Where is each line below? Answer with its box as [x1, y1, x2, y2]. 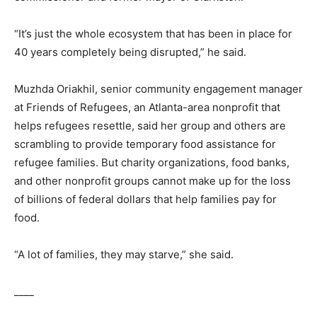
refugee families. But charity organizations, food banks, [14, 156, 289, 169]
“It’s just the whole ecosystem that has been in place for [14, 27, 292, 40]
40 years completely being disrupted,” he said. [14, 45, 246, 59]
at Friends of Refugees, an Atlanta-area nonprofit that [14, 100, 280, 114]
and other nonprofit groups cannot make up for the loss [14, 174, 291, 188]
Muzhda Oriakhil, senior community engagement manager [14, 82, 303, 96]
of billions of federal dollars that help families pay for [14, 192, 277, 206]
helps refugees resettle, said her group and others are [14, 119, 286, 132]
